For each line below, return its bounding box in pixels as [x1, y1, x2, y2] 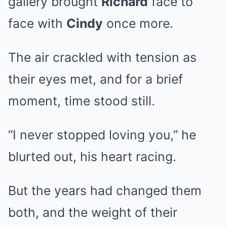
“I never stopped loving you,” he [8, 127, 196, 143]
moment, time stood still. [8, 93, 155, 109]
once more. [103, 16, 173, 31]
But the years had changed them [8, 183, 202, 199]
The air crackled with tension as [8, 50, 197, 65]
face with [8, 16, 66, 31]
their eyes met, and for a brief [8, 71, 183, 87]
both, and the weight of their [8, 205, 177, 220]
